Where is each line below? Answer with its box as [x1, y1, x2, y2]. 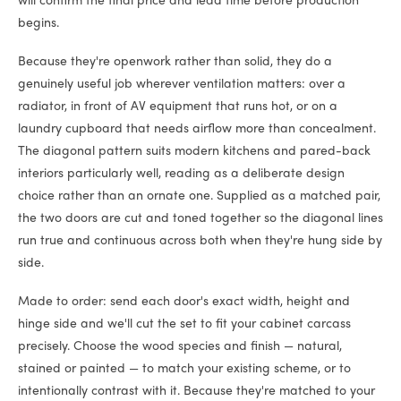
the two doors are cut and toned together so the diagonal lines [18, 212, 383, 225]
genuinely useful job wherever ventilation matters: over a [18, 78, 346, 90]
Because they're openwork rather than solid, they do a [18, 55, 332, 68]
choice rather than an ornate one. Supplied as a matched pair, [18, 190, 380, 202]
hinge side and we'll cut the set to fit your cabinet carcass [18, 318, 351, 330]
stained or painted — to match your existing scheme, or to [18, 363, 351, 375]
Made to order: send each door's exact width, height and [18, 295, 350, 308]
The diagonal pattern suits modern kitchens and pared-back [18, 145, 371, 158]
